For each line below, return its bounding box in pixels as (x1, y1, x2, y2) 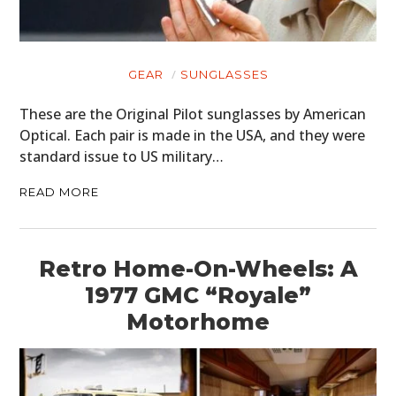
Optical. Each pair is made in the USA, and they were (19, 125, 366, 145)
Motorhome (126, 308, 270, 335)
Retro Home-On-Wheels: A (38, 255, 358, 282)
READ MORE (19, 184, 100, 199)
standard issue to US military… (19, 146, 225, 166)
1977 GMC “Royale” (85, 281, 311, 308)
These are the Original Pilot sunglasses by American (19, 103, 367, 124)
